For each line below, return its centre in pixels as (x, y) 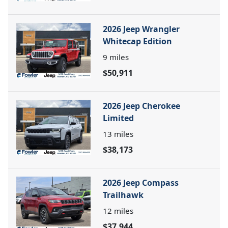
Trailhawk (123, 195)
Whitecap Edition (137, 41)
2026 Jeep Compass (141, 182)
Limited (118, 118)
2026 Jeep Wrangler (141, 29)
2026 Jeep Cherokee (141, 106)
